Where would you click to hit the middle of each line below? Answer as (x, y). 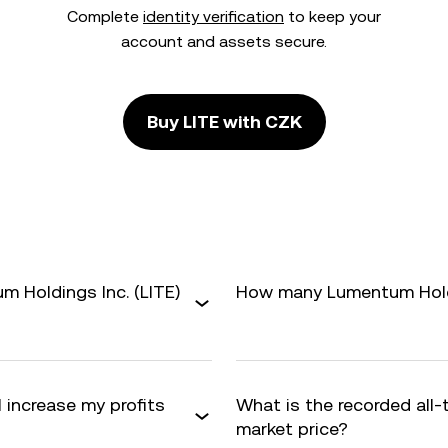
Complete (105, 16)
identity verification (213, 16)
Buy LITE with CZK (224, 121)
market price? (292, 428)
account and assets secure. (224, 41)
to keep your (332, 16)
